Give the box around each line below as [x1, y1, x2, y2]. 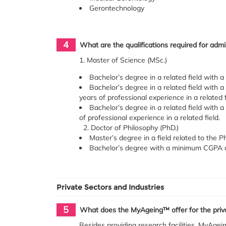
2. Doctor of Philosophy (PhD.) [79, 123, 179, 133]
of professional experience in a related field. [79, 113, 220, 123]
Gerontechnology [89, 4, 145, 13]
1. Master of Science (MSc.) [79, 55, 167, 65]
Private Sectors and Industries [56, 183, 164, 192]
